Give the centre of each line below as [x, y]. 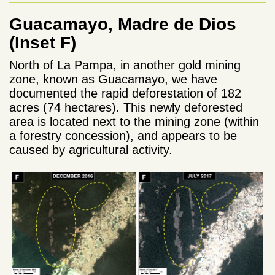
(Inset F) [43, 43]
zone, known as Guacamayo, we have [113, 79]
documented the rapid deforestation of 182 [125, 94]
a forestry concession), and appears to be [123, 136]
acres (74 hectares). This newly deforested [126, 108]
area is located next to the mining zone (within [134, 122]
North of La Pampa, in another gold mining [125, 65]
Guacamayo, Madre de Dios [123, 25]
